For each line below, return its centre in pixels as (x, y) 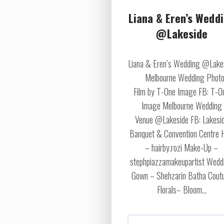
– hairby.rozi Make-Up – (182, 148)
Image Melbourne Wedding (182, 106)
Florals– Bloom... (182, 190)
